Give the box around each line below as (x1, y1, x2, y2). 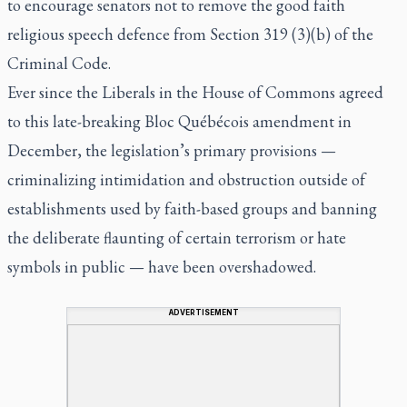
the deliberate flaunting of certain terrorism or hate (7, 226, 346, 248)
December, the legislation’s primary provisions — (7, 139, 336, 161)
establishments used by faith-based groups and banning (7, 197, 377, 219)
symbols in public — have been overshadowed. (7, 255, 316, 277)
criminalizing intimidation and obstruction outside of (7, 168, 365, 190)
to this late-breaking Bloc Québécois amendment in (7, 110, 352, 132)
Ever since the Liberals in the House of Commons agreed (7, 81, 383, 103)
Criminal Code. (7, 52, 111, 74)
